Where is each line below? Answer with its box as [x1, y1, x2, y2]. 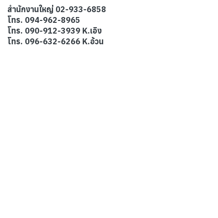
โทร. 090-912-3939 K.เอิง [7, 26, 104, 36]
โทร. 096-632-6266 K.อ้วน [7, 36, 104, 46]
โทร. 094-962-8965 [7, 15, 80, 25]
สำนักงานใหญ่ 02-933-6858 [7, 4, 106, 14]
